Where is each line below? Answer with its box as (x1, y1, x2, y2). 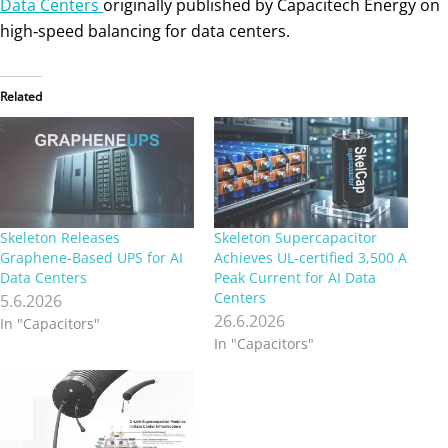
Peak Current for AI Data (214, 267, 376, 287)
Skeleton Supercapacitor (214, 227, 377, 247)
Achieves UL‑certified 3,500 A (214, 247, 407, 267)
